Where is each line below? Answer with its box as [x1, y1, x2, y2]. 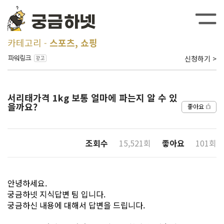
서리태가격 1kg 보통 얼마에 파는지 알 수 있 [7, 91, 177, 104]
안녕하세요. [7, 177, 47, 189]
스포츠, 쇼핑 [49, 36, 97, 49]
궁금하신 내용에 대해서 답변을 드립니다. [7, 199, 145, 211]
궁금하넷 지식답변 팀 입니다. [7, 188, 105, 200]
